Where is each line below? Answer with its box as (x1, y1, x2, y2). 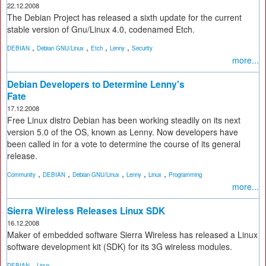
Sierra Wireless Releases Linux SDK (7, 204, 165, 217)
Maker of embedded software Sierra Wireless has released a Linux (7, 229, 258, 240)
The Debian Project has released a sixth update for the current (7, 11, 242, 23)
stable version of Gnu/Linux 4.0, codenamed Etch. (7, 23, 195, 35)
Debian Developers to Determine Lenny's (7, 78, 185, 91)
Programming (169, 170, 202, 179)
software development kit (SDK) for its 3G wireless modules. (7, 240, 232, 252)
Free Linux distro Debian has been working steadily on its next (7, 114, 240, 126)
